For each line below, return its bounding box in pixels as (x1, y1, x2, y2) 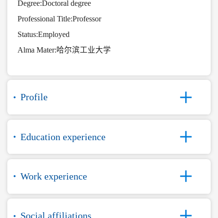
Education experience (20, 131, 106, 142)
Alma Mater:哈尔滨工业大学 (17, 46, 111, 54)
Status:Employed (17, 30, 70, 39)
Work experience (20, 170, 87, 182)
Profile (20, 91, 48, 103)
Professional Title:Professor (17, 15, 101, 23)
